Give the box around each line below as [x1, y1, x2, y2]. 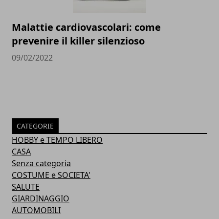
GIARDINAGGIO [12, 193, 69, 204]
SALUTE [12, 181, 40, 192]
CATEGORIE [17, 121, 54, 131]
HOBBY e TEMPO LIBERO [12, 134, 103, 145]
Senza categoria [12, 158, 71, 169]
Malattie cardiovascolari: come [12, 21, 161, 34]
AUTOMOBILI [12, 205, 61, 216]
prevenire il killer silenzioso [12, 34, 145, 47]
